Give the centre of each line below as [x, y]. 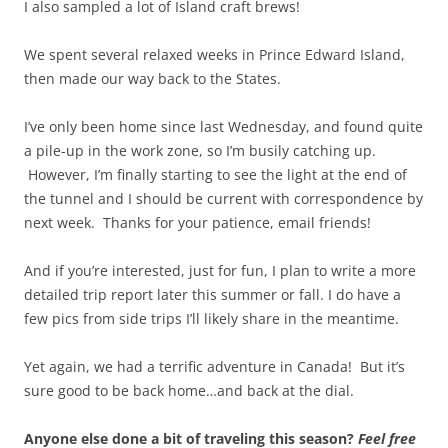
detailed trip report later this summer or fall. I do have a [212, 295]
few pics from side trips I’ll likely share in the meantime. [211, 319]
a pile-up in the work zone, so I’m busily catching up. [200, 151]
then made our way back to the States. [152, 79]
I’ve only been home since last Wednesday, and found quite [223, 127]
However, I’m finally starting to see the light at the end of [215, 175]
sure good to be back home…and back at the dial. [189, 391]
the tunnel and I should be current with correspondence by [223, 199]
